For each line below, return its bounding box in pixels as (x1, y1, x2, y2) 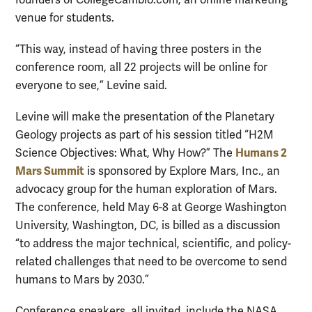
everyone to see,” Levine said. (15, 78, 167, 93)
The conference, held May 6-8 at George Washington (15, 201, 287, 215)
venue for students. (15, 10, 114, 25)
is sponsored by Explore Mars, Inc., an (84, 164, 280, 179)
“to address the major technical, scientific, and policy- (15, 237, 291, 251)
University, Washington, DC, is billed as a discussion (15, 219, 281, 233)
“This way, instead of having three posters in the (15, 42, 262, 56)
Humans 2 (235, 146, 287, 161)
